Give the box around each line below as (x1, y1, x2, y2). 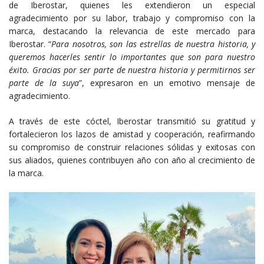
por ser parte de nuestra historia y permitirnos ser (63, 64, 256, 75)
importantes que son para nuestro (121, 51, 255, 62)
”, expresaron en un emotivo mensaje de (78, 77, 256, 88)
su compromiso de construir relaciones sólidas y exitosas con (9, 141, 255, 153)
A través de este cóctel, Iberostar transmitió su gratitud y (9, 115, 255, 127)
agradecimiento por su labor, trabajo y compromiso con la (9, 12, 255, 24)
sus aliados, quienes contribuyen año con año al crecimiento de (9, 154, 255, 166)
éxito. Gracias (9, 64, 64, 75)
